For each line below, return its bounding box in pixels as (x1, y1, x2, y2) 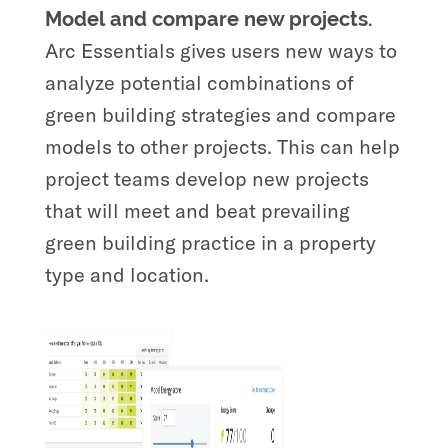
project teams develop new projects (44, 165, 369, 191)
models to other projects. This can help (44, 133, 400, 159)
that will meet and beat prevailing (44, 197, 350, 223)
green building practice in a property (44, 229, 376, 255)
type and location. (44, 261, 214, 287)
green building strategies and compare (44, 101, 396, 127)
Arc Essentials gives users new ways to (44, 37, 397, 63)
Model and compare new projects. (44, 6, 372, 31)
